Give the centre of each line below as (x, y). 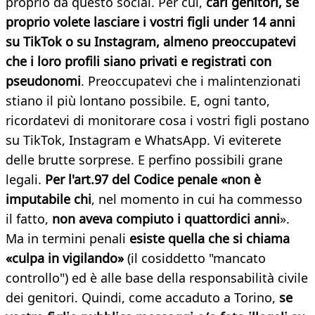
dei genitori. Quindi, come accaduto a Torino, (142, 298)
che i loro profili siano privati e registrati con (139, 62)
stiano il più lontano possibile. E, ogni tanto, (138, 101)
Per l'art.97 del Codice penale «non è (153, 180)
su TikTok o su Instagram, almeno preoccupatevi (151, 42)
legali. (25, 180)
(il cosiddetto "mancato (195, 258)
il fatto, (29, 219)
